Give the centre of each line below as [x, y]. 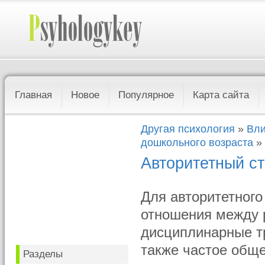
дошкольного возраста [197, 143]
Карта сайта [221, 95]
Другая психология [188, 129]
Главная [34, 95]
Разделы [43, 254]
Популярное [146, 95]
